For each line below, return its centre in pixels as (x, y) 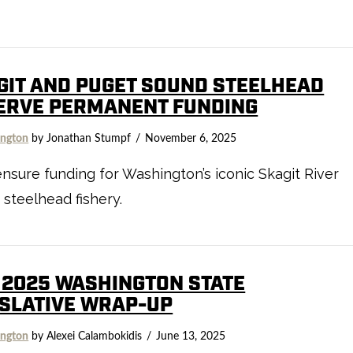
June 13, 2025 (191, 336)
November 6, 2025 (191, 138)
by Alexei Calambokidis (85, 336)
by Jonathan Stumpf (80, 138)
